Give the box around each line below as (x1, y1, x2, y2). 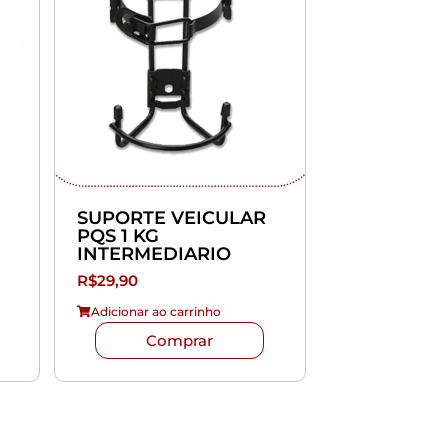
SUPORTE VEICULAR (76, 206, 266, 229)
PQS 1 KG (76, 224, 159, 247)
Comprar (146, 330, 214, 350)
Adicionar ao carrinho (90, 303, 221, 319)
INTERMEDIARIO (76, 242, 231, 265)
